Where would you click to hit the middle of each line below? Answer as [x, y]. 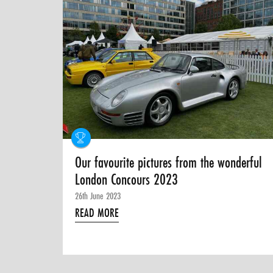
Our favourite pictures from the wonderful [169, 162]
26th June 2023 [98, 196]
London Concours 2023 [127, 179]
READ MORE [97, 213]
